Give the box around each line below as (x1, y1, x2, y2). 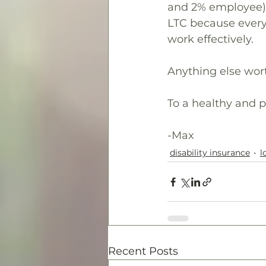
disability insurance (170, 147, 250, 158)
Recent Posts (108, 245, 178, 258)
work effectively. (167, 33, 254, 46)
